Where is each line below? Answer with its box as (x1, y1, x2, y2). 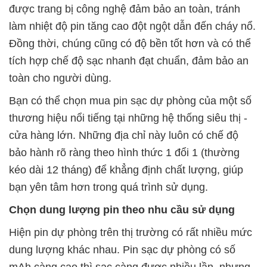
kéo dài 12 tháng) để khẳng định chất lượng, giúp (9, 164, 243, 176)
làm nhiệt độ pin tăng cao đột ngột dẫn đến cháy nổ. (9, 20, 256, 33)
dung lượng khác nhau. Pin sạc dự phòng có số (9, 244, 235, 256)
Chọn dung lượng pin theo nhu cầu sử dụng (9, 204, 235, 216)
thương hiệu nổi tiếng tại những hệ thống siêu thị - (9, 112, 247, 125)
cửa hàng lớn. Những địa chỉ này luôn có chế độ (9, 129, 238, 142)
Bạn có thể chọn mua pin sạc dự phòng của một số (9, 95, 252, 107)
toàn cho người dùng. (9, 72, 111, 85)
